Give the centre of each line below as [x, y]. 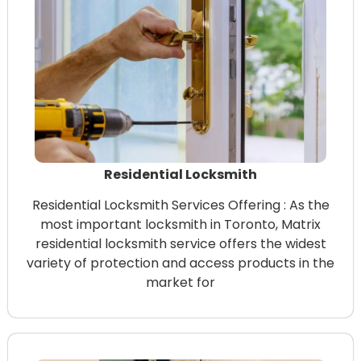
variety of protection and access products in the [180, 263]
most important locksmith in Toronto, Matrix [180, 224]
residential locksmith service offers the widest [180, 243]
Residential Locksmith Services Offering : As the [180, 205]
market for [180, 282]
